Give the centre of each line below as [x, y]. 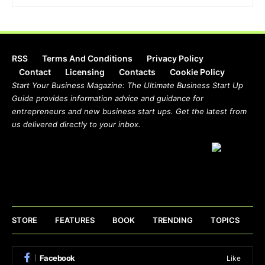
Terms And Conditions [87, 59]
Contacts [137, 72]
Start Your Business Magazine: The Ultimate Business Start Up [127, 85]
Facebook [57, 258]
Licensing [85, 72]
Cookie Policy [197, 72]
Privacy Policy [175, 59]
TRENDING [173, 220]
